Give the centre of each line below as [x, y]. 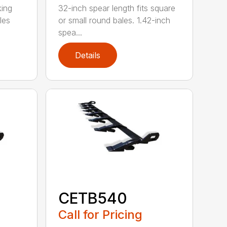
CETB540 [93, 198]
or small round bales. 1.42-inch [115, 20]
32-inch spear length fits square [117, 8]
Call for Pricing [101, 214]
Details [88, 55]
